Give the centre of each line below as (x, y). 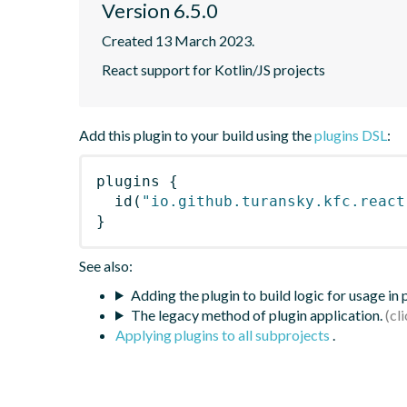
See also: (106, 265)
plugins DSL (351, 134)
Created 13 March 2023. (178, 40)
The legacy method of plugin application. (256, 314)
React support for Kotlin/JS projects (213, 69)
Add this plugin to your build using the (197, 134)
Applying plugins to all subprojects (224, 334)
